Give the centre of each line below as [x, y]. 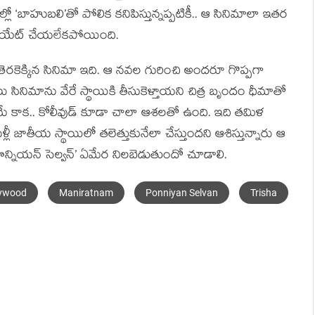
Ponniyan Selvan [182, 193]
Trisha [264, 193]
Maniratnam [86, 193]
